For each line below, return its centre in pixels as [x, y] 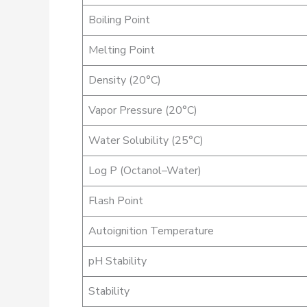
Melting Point [122, 50]
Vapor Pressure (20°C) [143, 110]
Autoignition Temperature [151, 231]
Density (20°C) [125, 80]
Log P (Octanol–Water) [145, 170]
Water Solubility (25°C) [146, 140]
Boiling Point [119, 20]
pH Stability [118, 261]
